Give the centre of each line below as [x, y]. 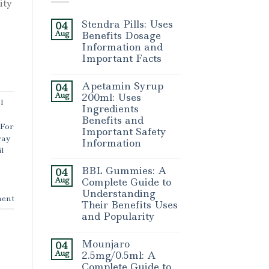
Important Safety [124, 132]
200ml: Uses [111, 98]
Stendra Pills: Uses [127, 24]
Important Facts [121, 59]
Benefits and [112, 120]
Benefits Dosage [121, 36]
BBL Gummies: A [124, 171]
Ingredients [110, 109]
